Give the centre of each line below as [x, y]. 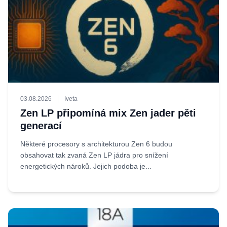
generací [41, 126]
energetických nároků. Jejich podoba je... [86, 166]
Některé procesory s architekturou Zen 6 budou [96, 144]
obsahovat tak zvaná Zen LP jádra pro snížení [94, 155]
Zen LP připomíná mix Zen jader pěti [108, 113]
